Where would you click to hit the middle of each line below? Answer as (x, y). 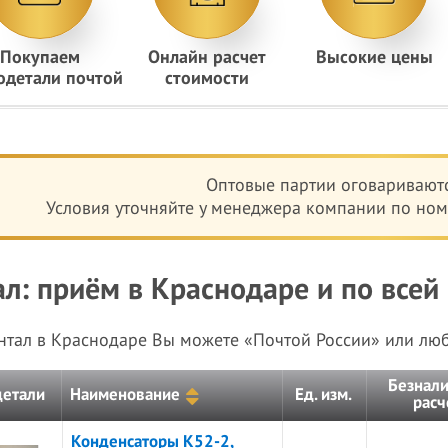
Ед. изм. (324, 395)
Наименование (125, 395)
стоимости (206, 78)
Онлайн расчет (206, 57)
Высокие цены (374, 57)
